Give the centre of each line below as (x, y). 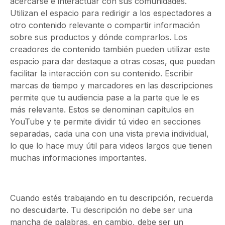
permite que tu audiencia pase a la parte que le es (105, 97)
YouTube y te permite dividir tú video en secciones (105, 122)
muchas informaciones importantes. (78, 158)
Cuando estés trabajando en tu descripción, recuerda (111, 198)
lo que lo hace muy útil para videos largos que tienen (111, 146)
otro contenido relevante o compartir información (105, 25)
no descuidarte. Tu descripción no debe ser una (101, 210)
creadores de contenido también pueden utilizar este (110, 49)
